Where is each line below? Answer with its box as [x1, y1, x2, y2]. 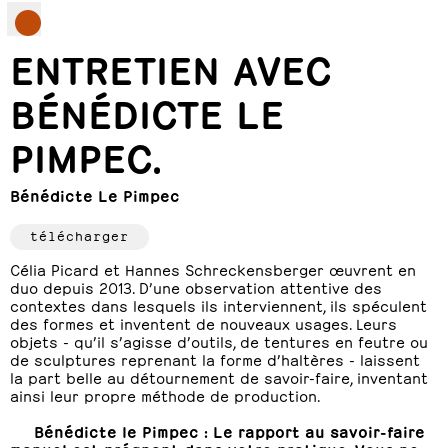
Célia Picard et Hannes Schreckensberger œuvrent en [10, 259, 416, 278]
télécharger [30, 226, 129, 243]
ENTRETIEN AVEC [10, 42, 332, 90]
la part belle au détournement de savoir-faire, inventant [10, 367, 428, 386]
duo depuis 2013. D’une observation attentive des [10, 277, 382, 296]
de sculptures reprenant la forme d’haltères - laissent [10, 349, 420, 368]
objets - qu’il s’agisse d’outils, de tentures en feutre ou [10, 331, 428, 350]
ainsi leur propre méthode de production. [10, 385, 320, 404]
